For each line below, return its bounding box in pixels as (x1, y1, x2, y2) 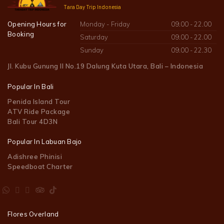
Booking (7, 29, 34, 38)
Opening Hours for (7, 19, 67, 28)
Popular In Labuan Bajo (7, 137, 82, 145)
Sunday (80, 45, 104, 54)
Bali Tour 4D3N (7, 117, 57, 125)
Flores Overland (7, 209, 59, 218)
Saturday (80, 32, 108, 41)
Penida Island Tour (7, 97, 70, 105)
